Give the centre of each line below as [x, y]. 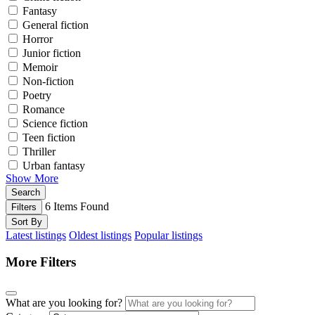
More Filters [41, 262]
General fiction [56, 25]
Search [26, 192]
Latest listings [36, 235]
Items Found [80, 206]
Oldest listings [100, 235]
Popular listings [168, 235]
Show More [32, 178]
